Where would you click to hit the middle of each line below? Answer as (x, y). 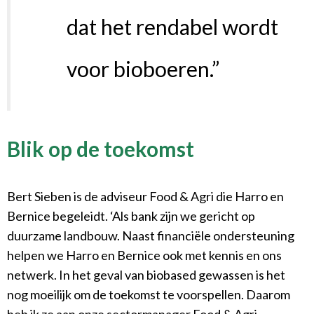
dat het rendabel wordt (172, 27)
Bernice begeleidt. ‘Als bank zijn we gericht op (131, 216)
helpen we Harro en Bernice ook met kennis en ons (144, 255)
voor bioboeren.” (143, 69)
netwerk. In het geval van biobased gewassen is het (146, 275)
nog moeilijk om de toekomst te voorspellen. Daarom (149, 295)
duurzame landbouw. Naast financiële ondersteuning (151, 236)
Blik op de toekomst (101, 149)
